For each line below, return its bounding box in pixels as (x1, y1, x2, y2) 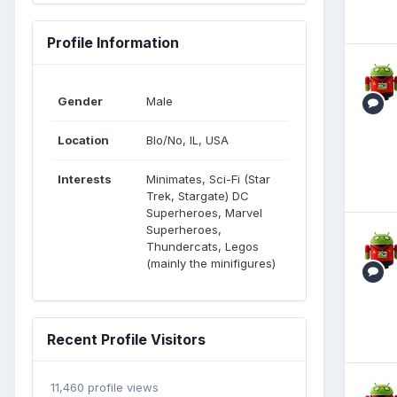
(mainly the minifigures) (146, 255, 276, 270)
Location (58, 132, 109, 147)
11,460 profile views (51, 379, 159, 394)
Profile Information (47, 33, 179, 51)
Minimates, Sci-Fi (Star (146, 171, 270, 186)
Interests (58, 171, 112, 186)
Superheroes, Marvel (146, 205, 262, 220)
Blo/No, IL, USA (146, 132, 229, 147)
